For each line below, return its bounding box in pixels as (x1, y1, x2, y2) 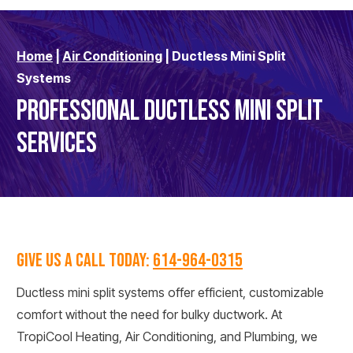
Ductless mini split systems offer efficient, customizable (17, 284, 324, 300)
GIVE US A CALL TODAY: (17, 249, 153, 272)
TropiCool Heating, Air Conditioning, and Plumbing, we (17, 329, 318, 344)
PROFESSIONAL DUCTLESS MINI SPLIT (17, 95, 323, 128)
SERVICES (17, 127, 97, 161)
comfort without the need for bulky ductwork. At (17, 307, 282, 322)
